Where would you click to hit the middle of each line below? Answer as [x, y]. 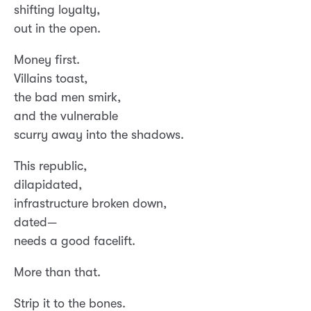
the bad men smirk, [67, 98]
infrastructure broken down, [90, 204]
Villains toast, [51, 79]
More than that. [57, 272]
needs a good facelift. [75, 241]
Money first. [47, 60]
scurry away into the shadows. [99, 135]
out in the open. [57, 29]
